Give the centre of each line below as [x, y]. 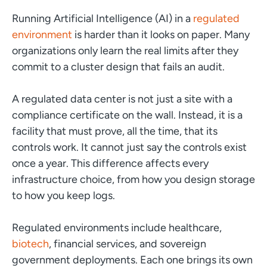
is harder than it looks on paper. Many [161, 34]
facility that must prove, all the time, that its [114, 131]
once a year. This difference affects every [110, 163]
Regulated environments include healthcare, [117, 227]
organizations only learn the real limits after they [125, 50]
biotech [30, 243]
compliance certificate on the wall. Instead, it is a [127, 115]
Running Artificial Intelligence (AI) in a [102, 18]
